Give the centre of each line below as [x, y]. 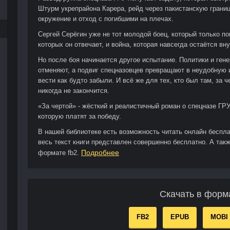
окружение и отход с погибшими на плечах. [106, 18]
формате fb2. [60, 152]
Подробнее [100, 152]
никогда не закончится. [74, 90]
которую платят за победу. [80, 116]
